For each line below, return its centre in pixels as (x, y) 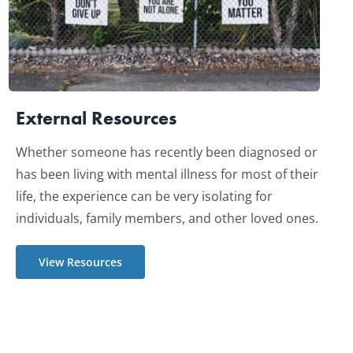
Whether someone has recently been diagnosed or (166, 152)
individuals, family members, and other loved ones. (167, 219)
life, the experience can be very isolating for (144, 197)
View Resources (80, 262)
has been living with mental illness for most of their (167, 175)
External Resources (96, 118)
